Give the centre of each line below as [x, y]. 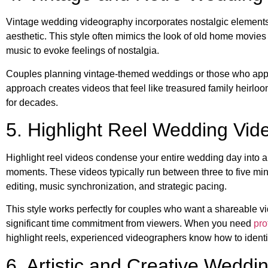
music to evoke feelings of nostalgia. [83, 51]
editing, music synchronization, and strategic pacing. [116, 186]
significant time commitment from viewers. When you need [130, 224]
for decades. [32, 102]
